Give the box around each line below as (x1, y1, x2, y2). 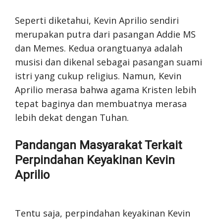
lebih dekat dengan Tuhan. (15, 111, 129, 123)
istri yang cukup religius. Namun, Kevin (15, 69, 181, 82)
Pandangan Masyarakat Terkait (15, 138, 182, 152)
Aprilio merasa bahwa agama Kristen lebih (15, 83, 196, 96)
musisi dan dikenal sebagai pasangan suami (15, 55, 202, 68)
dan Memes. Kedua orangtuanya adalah (15, 42, 182, 54)
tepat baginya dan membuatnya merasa (15, 97, 187, 110)
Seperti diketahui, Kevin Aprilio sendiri (15, 14, 179, 26)
